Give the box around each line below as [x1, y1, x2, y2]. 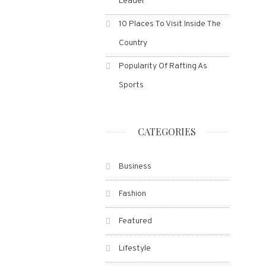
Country [118, 38, 147, 48]
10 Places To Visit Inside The [118, 19, 221, 29]
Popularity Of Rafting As [118, 61, 207, 71]
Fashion [118, 189, 146, 199]
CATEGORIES [138, 125, 197, 138]
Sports [118, 80, 144, 90]
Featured [118, 216, 152, 226]
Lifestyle [118, 243, 151, 254]
